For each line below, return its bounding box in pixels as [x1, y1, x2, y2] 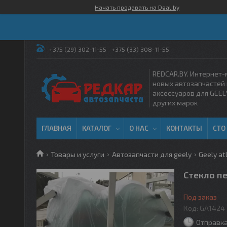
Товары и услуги [51, 150, 105, 159]
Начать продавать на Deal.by [95, 4, 179, 11]
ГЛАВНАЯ [42, 124, 71, 132]
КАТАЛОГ [82, 124, 111, 132]
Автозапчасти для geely [111, 150, 192, 159]
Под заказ [183, 193, 217, 201]
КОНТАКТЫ [166, 124, 202, 132]
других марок [153, 98, 198, 107]
